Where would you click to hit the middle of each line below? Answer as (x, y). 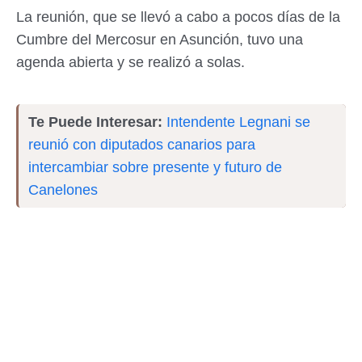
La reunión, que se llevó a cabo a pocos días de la (178, 17)
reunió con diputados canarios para (142, 145)
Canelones (63, 190)
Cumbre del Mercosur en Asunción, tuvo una (160, 40)
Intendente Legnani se (238, 122)
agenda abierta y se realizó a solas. (133, 62)
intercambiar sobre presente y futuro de (155, 167)
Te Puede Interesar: (97, 122)
